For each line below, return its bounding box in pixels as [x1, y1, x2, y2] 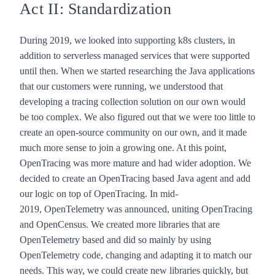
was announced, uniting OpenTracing [107, 203, 252, 214]
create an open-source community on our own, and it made [20, 126, 247, 137]
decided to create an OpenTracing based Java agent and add [20, 172, 250, 184]
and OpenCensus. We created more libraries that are [20, 219, 220, 230]
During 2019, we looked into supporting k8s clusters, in [20, 34, 235, 45]
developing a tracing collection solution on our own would [20, 96, 246, 107]
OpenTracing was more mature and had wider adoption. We [20, 157, 251, 168]
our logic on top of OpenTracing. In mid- [20, 188, 178, 199]
